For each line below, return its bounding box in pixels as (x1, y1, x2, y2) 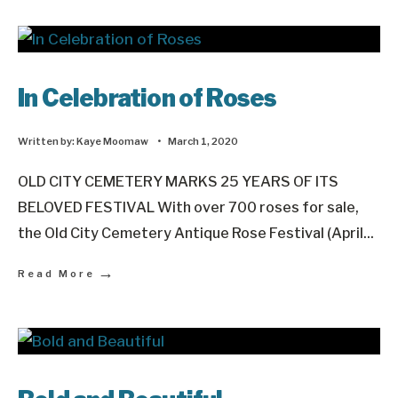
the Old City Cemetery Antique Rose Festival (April (18, 224, 363, 242)
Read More (18, 267, 95, 280)
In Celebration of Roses (18, 84, 277, 113)
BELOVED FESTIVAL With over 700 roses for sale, (18, 198, 359, 216)
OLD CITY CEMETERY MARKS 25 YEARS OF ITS (18, 172, 338, 190)
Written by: (18, 135, 76, 147)
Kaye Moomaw (76, 135, 148, 147)
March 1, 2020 (168, 135, 238, 147)
